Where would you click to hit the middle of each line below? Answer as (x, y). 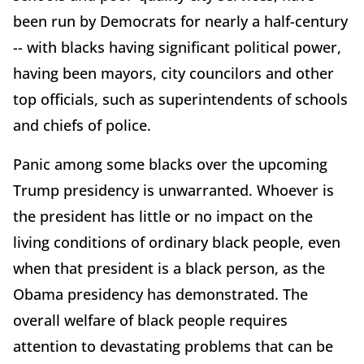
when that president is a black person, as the (169, 269)
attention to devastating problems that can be (173, 347)
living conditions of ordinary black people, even (177, 243)
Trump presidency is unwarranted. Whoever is (173, 191)
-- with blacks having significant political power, (177, 48)
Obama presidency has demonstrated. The (160, 295)
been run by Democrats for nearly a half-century (180, 22)
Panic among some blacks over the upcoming (170, 165)
